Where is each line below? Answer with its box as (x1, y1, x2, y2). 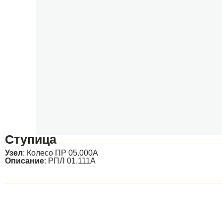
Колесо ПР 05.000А (27, 149, 98, 157)
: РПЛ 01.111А (44, 157, 96, 165)
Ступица (5, 132, 56, 146)
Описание (5, 157, 44, 165)
